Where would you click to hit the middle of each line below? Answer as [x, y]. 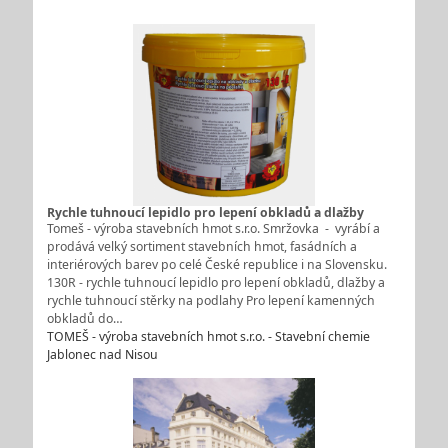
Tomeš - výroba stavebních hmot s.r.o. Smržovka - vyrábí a [213, 228]
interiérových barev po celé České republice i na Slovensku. [216, 264]
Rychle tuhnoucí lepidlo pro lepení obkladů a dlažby [205, 212]
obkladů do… [84, 318]
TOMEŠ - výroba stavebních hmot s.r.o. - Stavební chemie [208, 336]
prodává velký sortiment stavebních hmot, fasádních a [201, 246]
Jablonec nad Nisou [102, 354]
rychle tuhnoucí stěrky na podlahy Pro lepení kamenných [210, 300]
